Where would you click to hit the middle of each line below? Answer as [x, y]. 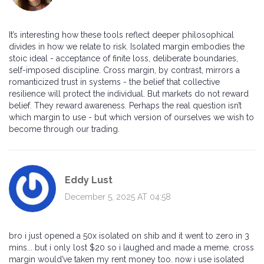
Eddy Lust [89, 180]
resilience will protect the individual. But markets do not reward [129, 94]
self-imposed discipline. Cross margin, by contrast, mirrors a [124, 70]
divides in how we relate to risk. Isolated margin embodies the [127, 47]
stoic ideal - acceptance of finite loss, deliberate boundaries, [123, 59]
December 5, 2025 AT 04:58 [118, 197]
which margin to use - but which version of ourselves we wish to [131, 118]
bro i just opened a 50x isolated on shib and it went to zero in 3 [129, 236]
